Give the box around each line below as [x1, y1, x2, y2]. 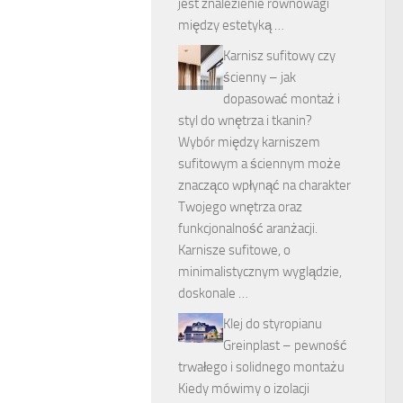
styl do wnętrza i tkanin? [178, 112, 312, 129]
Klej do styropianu [223, 316, 322, 332]
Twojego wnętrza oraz [178, 199, 302, 215]
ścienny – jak [223, 69, 296, 85]
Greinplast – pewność [223, 337, 347, 354]
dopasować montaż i [223, 91, 340, 107]
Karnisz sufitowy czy [223, 48, 336, 64]
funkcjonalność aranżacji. [178, 220, 318, 237]
